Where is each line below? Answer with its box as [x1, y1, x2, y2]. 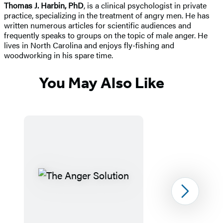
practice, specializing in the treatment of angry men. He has [4, 9, 210, 21]
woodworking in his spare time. [4, 49, 113, 61]
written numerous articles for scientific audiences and [4, 19, 191, 31]
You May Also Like [39, 73, 164, 92]
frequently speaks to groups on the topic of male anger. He [4, 29, 208, 41]
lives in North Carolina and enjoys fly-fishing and [4, 39, 174, 51]
